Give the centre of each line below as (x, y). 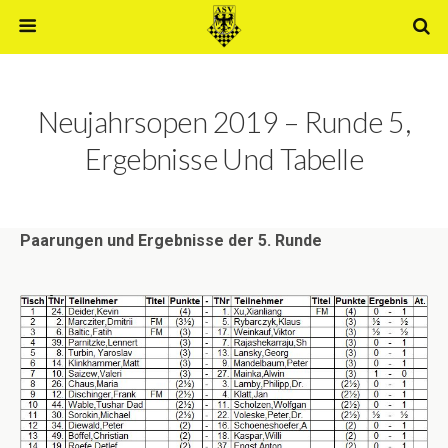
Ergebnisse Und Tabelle (224, 159)
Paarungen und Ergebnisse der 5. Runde (171, 240)
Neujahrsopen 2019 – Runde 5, (224, 122)
